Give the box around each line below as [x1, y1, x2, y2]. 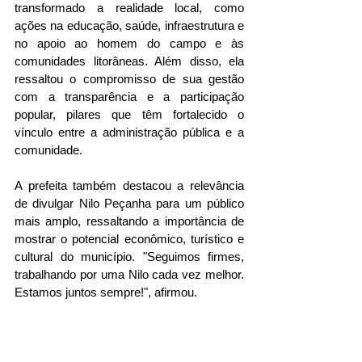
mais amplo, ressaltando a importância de [15, 213, 244, 228]
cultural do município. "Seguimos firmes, [15, 249, 244, 263]
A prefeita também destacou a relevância [15, 178, 244, 192]
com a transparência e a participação [15, 89, 244, 103]
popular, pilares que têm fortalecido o [15, 107, 244, 121]
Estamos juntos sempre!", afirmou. [15, 284, 197, 299]
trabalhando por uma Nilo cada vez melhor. [15, 267, 244, 281]
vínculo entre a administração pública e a [15, 124, 244, 139]
